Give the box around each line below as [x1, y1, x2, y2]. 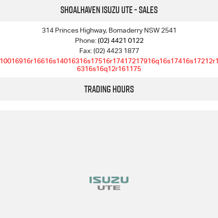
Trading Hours [84, 82, 134, 96]
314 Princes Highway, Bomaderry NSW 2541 [41, 26, 177, 34]
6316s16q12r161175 [77, 64, 141, 73]
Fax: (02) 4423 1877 [79, 46, 139, 54]
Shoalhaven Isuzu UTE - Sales [60, 2, 158, 17]
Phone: [74, 36, 98, 44]
